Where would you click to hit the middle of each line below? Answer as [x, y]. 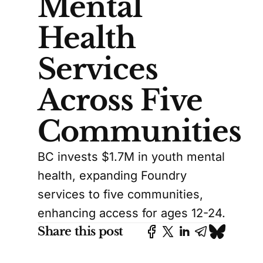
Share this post [80, 232]
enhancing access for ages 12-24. [131, 213]
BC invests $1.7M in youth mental [131, 157]
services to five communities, [120, 195]
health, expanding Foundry [112, 176]
